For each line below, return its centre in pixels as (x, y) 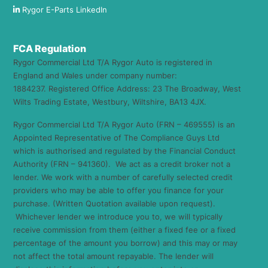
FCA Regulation (50, 48)
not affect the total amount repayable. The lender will (113, 256)
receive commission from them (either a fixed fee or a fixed (124, 229)
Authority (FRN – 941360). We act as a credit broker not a (122, 164)
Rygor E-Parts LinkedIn (65, 9)
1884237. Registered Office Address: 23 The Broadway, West (127, 88)
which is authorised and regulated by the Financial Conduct (124, 150)
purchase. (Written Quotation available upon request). (114, 203)
